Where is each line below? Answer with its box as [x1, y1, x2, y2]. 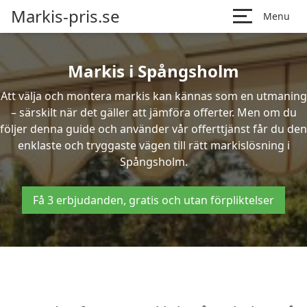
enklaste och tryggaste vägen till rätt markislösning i [17, 138, 290, 153]
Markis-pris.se [11, 5, 120, 27]
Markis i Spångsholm [68, 60, 239, 82]
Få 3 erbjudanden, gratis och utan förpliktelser [33, 193, 274, 208]
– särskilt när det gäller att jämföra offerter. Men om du [10, 105, 297, 120]
